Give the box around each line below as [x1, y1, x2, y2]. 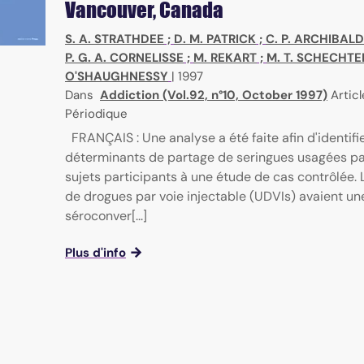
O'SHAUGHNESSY [65, 68, 168, 85]
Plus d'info [65, 245, 126, 262]
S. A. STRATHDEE [65, 31, 164, 48]
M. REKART [193, 50, 257, 67]
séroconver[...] [65, 207, 147, 225]
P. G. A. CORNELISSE [65, 50, 184, 67]
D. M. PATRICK [174, 31, 256, 48]
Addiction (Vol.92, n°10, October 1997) [100, 87, 327, 104]
